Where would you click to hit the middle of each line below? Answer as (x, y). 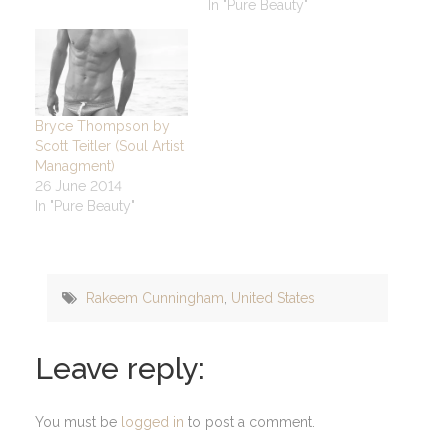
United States (273, 298)
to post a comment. (249, 422)
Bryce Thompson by (102, 126)
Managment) (75, 166)
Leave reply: (120, 369)
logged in (152, 422)
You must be (78, 422)
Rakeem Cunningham (155, 298)
